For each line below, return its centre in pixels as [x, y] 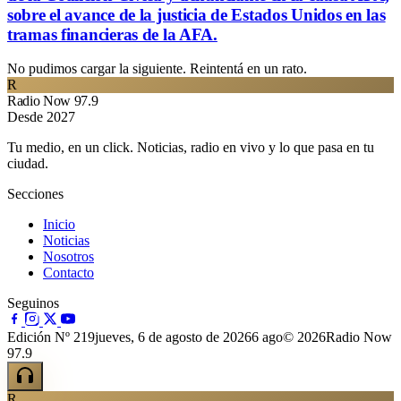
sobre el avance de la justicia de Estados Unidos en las [196, 14]
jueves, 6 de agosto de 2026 [173, 337]
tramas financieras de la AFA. [112, 34]
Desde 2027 [41, 117]
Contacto [68, 273]
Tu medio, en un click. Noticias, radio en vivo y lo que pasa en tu [191, 148]
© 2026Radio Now [337, 337]
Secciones [35, 194]
